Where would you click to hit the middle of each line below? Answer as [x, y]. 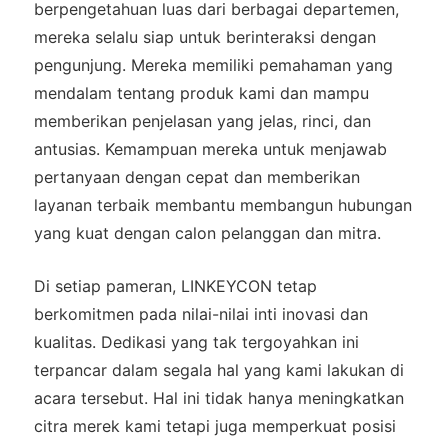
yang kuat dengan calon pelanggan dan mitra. [207, 232]
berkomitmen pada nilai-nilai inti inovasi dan [200, 313]
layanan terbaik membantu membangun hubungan [222, 204]
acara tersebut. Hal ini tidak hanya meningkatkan [218, 397]
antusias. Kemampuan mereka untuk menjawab [210, 148]
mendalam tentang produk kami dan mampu [201, 92]
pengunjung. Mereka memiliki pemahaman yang [213, 64]
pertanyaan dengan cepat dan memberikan [196, 176]
